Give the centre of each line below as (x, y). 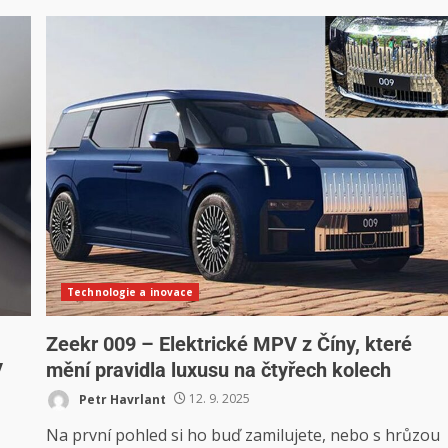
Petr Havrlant (121, 399)
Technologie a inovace (130, 291)
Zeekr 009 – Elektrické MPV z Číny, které (229, 343)
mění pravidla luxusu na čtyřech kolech (219, 369)
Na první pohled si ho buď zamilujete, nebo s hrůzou (243, 434)
